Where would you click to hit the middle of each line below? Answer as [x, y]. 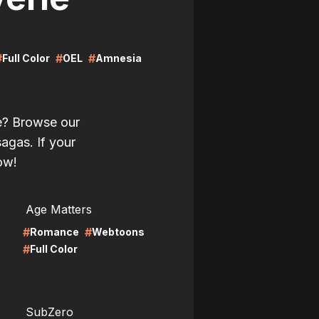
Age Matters [59, 209]
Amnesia [118, 58]
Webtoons [118, 232]
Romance [54, 232]
